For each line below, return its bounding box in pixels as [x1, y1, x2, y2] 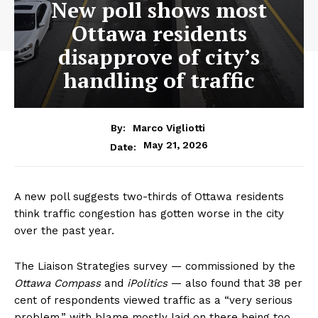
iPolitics [127, 277, 168, 290]
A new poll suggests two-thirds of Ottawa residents [14, 190, 284, 204]
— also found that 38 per [168, 277, 302, 290]
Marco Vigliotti [133, 121, 205, 133]
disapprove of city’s [58, 42, 260, 71]
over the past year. [14, 224, 114, 238]
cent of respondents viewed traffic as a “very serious [14, 294, 292, 307]
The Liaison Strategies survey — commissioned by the [14, 260, 295, 273]
